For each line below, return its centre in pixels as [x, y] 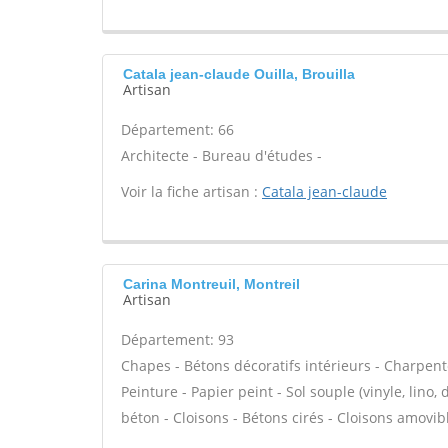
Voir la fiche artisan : [191, 191]
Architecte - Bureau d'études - [221, 155]
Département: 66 [177, 129]
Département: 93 [177, 339]
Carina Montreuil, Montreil [211, 284]
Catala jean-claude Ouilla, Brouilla [239, 74]
